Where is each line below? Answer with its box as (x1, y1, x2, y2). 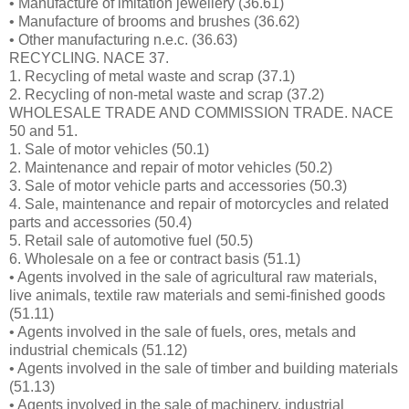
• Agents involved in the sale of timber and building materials (9, 360, 398, 376)
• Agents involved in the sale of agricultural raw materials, (9, 268, 377, 285)
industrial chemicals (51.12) (9, 341, 187, 358)
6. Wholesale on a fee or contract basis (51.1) (9, 250, 300, 267)
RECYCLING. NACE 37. (9, 49, 169, 66)
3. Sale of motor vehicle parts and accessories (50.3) (9, 177, 347, 194)
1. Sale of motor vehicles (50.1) (9, 141, 209, 157)
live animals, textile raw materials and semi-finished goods (9, 287, 385, 303)
